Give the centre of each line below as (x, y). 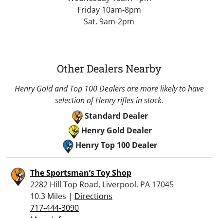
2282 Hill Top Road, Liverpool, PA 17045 (102, 184)
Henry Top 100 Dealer (116, 145)
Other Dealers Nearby (109, 68)
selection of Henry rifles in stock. (109, 100)
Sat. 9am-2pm (109, 21)
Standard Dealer (116, 116)
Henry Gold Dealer (116, 130)
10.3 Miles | (52, 196)
